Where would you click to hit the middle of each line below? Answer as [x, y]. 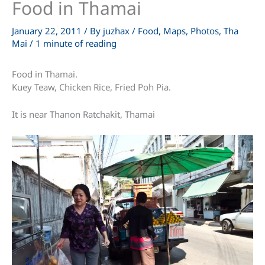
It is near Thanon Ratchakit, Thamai [83, 114]
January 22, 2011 [48, 30]
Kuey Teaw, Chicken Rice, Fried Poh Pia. [91, 87]
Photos [205, 30]
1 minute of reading [76, 43]
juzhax [117, 30]
